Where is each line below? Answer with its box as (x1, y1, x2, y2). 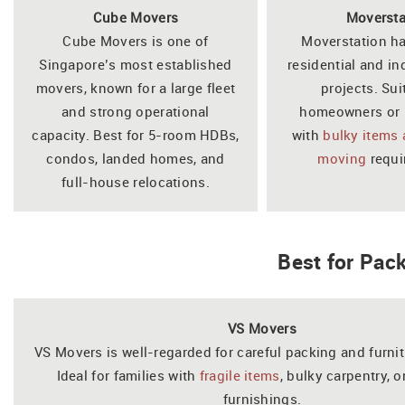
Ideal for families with (56, 365, 200, 384)
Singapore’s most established (39, 54, 232, 73)
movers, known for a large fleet (35, 78, 236, 97)
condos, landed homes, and (46, 148, 225, 167)
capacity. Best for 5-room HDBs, (32, 125, 240, 144)
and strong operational (61, 101, 210, 120)
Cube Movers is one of (62, 31, 209, 50)
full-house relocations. (61, 172, 210, 191)
